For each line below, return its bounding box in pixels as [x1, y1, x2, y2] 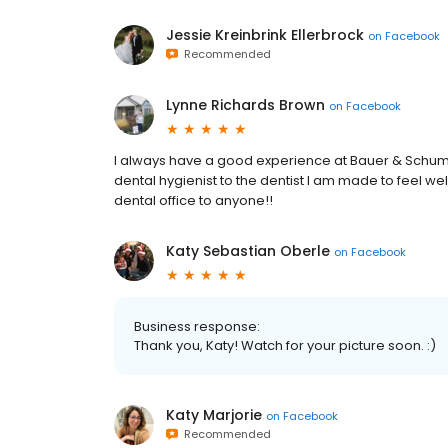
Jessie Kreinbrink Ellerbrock [166, 25, 364, 45]
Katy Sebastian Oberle [166, 241, 330, 261]
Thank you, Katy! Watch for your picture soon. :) [134, 336, 436, 355]
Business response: [134, 317, 260, 336]
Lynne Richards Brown [166, 95, 325, 115]
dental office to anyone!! [114, 191, 273, 210]
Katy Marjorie [166, 405, 262, 425]
